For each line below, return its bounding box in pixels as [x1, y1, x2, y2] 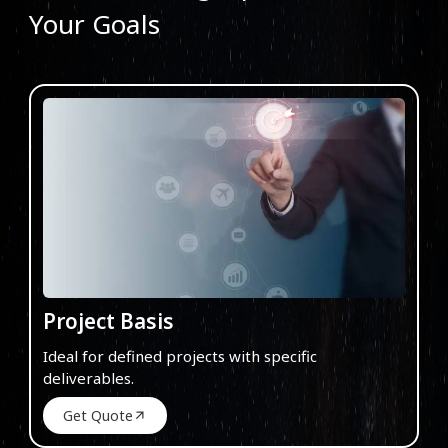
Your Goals [29, 5, 160, 42]
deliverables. [43, 367, 134, 388]
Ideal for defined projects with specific [43, 345, 317, 366]
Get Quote [63, 405, 133, 425]
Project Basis [43, 306, 174, 335]
